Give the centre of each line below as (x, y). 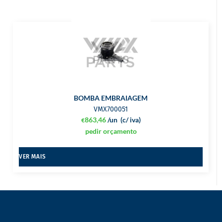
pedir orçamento (111, 131)
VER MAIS (32, 157)
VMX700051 (111, 110)
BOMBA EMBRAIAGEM (111, 98)
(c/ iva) (130, 120)
